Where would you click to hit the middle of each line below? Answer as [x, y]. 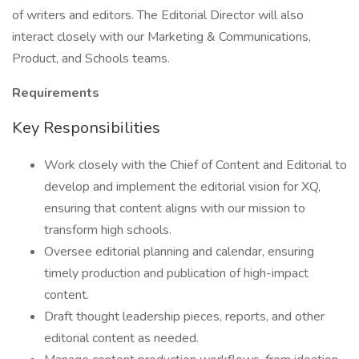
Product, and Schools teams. [93, 58]
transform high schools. [108, 230]
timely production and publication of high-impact [176, 273]
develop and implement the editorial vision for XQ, [182, 187]
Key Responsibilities [86, 128]
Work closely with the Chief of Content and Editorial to [196, 165]
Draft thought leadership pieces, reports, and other [184, 317]
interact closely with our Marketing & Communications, [161, 37]
